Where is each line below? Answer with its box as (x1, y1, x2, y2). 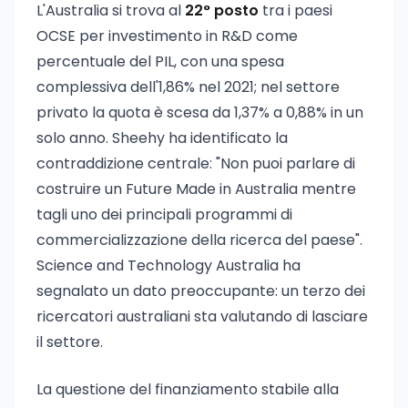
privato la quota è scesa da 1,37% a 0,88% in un (36, 102, 363, 123)
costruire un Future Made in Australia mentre (36, 178, 356, 199)
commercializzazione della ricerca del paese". (36, 229, 362, 250)
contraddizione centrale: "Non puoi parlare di (36, 153, 355, 174)
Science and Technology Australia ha (36, 255, 301, 276)
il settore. (36, 331, 103, 352)
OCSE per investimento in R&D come (36, 25, 298, 46)
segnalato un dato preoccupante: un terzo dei (36, 280, 365, 301)
